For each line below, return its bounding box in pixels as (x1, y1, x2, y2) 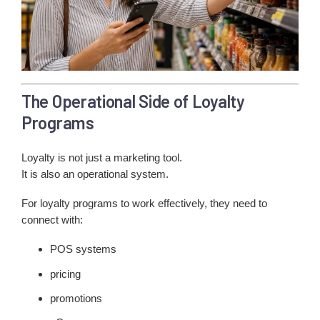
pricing (50, 267, 81, 280)
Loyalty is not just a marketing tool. (21, 151, 182, 164)
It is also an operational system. (21, 168, 169, 181)
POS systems (50, 243, 116, 256)
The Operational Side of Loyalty (21, 90, 245, 111)
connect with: (21, 214, 83, 226)
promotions (50, 291, 102, 304)
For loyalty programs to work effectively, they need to (21, 197, 267, 210)
